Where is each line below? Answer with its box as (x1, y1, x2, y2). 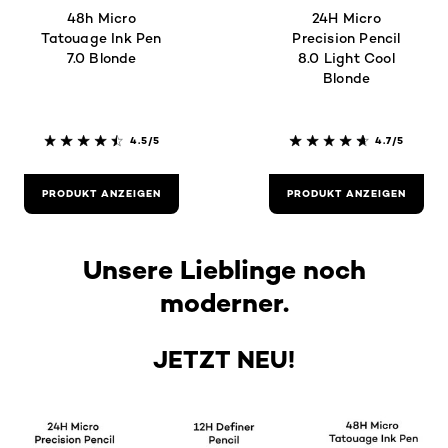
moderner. (159, 286, 289, 320)
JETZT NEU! (153, 345, 295, 375)
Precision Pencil (292, 29, 401, 47)
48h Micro (67, 9, 136, 27)
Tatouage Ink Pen (41, 29, 162, 47)
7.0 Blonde (66, 49, 137, 67)
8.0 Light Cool (298, 49, 395, 67)
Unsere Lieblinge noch (82, 253, 366, 287)
